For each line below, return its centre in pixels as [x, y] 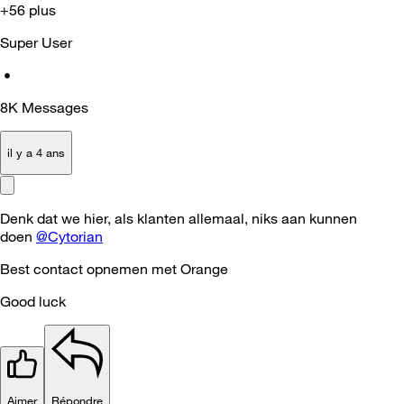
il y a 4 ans [36, 153]
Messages [55, 107]
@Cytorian [69, 236]
